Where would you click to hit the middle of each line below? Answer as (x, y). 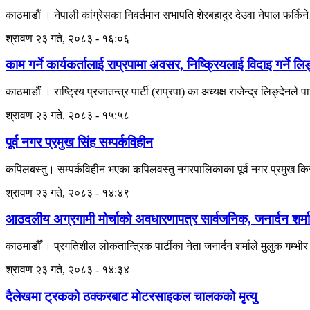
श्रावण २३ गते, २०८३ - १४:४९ (67, 192)
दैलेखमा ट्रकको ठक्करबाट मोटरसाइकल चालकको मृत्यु (131, 296)
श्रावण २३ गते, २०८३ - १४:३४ (67, 269)
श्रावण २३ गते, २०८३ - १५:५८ (67, 116)
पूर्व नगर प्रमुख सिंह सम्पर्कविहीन (79, 142)
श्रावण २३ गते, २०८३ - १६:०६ (67, 38)
